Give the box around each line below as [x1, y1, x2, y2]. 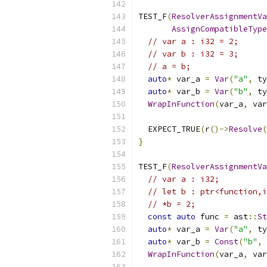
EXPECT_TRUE [138, 124, 200, 134]
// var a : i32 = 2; [148, 36, 238, 46]
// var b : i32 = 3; [148, 49, 238, 59]
